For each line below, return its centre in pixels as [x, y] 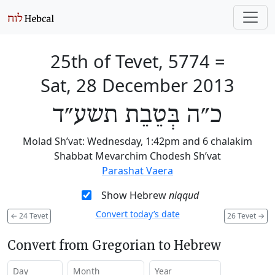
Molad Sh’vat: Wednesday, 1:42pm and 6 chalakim [137, 141]
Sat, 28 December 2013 [137, 85]
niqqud [184, 195]
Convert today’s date [137, 214]
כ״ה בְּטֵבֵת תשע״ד [137, 115]
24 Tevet [33, 215]
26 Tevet [242, 215]
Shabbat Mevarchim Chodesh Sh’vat [137, 156]
